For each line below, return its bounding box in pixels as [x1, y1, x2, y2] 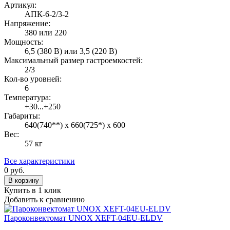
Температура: [4, 92, 51, 102]
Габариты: [4, 111, 40, 120]
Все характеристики [4, 156, 75, 165]
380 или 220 [25, 28, 67, 37]
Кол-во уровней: [4, 74, 62, 83]
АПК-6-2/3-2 [25, 9, 69, 18]
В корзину [8, 176, 39, 184]
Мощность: [4, 37, 43, 46]
